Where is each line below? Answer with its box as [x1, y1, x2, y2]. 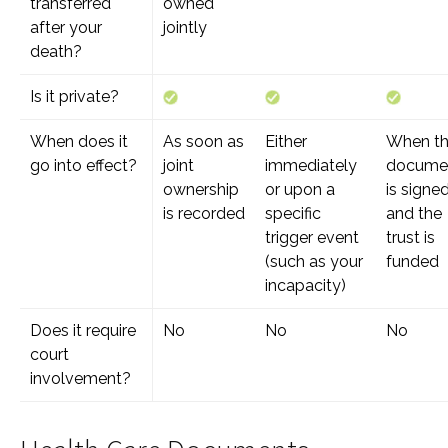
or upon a [265, 180, 335, 199]
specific [265, 204, 321, 223]
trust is [386, 228, 435, 247]
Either [265, 132, 307, 151]
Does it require [30, 321, 136, 340]
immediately [265, 156, 357, 175]
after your [30, 18, 102, 37]
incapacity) [265, 276, 346, 295]
